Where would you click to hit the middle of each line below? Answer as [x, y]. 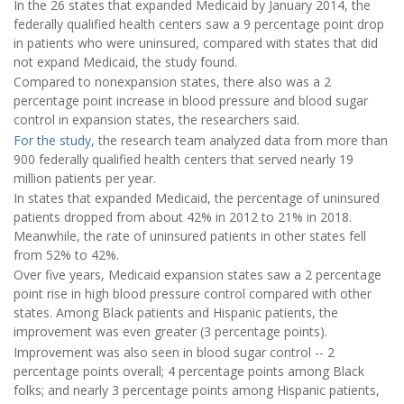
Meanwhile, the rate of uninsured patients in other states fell [190, 236]
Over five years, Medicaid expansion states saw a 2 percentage [197, 275]
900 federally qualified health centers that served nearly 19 [184, 159]
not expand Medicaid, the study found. [125, 61]
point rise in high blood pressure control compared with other [193, 294]
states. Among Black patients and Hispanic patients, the [176, 313]
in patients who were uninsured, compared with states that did [196, 42]
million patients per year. [85, 178]
